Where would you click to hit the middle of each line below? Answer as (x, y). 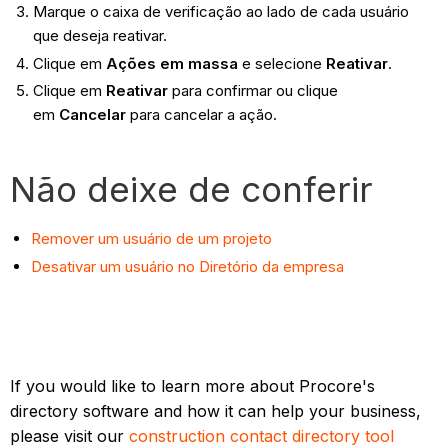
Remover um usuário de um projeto (152, 239)
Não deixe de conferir (192, 189)
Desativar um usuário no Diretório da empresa (188, 267)
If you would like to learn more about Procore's (193, 386)
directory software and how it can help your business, (216, 411)
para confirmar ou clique (252, 91)
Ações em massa (171, 63)
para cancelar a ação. (201, 115)
